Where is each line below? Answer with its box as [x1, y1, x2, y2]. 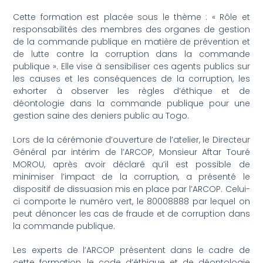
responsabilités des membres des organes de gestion [13, 23, 250, 35]
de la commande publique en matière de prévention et [13, 35, 250, 48]
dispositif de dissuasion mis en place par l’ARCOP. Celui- [13, 183, 250, 195]
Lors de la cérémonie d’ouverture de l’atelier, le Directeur [13, 133, 250, 146]
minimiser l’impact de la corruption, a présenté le [13, 170, 250, 183]
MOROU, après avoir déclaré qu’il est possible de [13, 158, 250, 170]
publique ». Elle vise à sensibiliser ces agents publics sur [13, 60, 250, 72]
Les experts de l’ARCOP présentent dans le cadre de [13, 244, 250, 256]
